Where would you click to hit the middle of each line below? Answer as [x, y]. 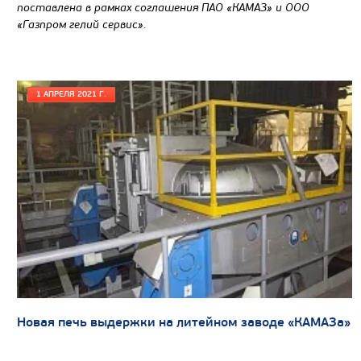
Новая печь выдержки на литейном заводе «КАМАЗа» [184, 323]
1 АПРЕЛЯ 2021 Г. [71, 94]
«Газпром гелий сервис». [82, 24]
